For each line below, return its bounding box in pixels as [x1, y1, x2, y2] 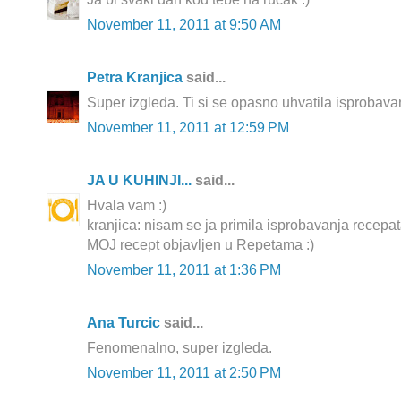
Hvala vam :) [87, 198, 166, 214]
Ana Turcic [87, 315, 160, 331]
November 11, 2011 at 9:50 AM [87, 17, 281, 33]
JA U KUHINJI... [87, 173, 192, 189]
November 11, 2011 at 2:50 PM [87, 365, 281, 381]
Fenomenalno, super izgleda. [87, 340, 272, 356]
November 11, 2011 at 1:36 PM [87, 262, 281, 278]
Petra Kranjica [87, 70, 183, 86]
